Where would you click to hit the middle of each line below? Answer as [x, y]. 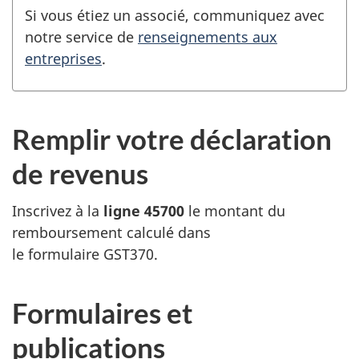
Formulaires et [103, 312]
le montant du [235, 210]
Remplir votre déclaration [172, 139]
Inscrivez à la [58, 210]
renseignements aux [208, 36]
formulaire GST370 [91, 254]
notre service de [81, 36]
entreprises [63, 58]
